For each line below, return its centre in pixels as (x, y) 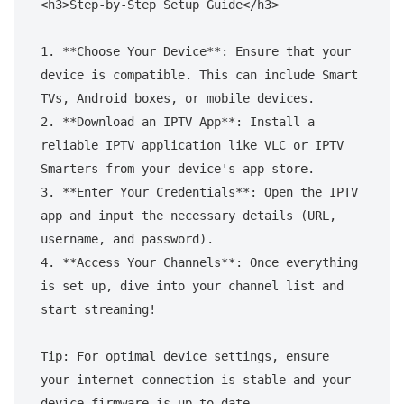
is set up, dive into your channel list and (192, 285)
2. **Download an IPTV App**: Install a (178, 121)
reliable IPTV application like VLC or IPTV (192, 145)
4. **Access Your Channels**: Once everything (199, 262)
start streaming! (98, 309)
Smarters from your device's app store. (178, 168)
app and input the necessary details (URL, (188, 215)
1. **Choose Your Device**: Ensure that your (196, 51)
